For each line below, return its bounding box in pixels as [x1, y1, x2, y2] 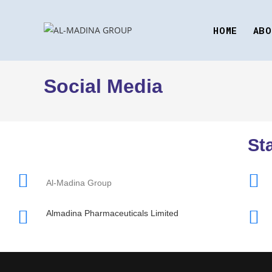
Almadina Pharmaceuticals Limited [46, 208, 178, 218]
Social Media [44, 75, 163, 97]
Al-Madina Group [46, 178, 112, 188]
